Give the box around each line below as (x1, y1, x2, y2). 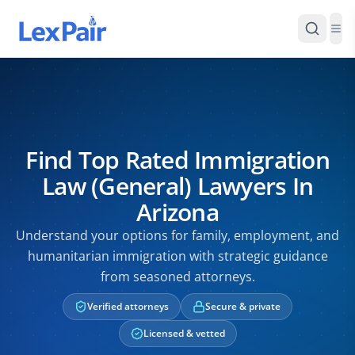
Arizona (136, 196, 219, 228)
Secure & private (205, 300, 281, 313)
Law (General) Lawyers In (42, 170, 313, 202)
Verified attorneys (87, 300, 169, 313)
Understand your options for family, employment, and (16, 227, 339, 244)
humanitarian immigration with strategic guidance (27, 247, 328, 265)
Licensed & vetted (143, 326, 225, 340)
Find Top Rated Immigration (25, 143, 330, 176)
